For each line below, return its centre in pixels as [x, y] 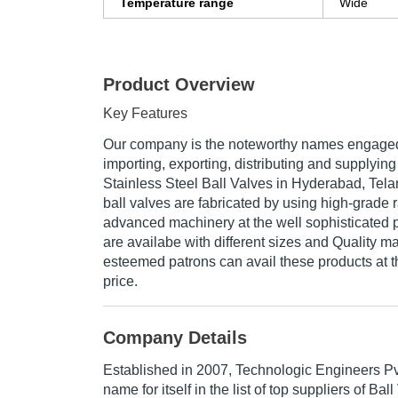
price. [120, 282]
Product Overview [179, 85]
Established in [150, 370]
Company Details [175, 338]
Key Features [145, 114]
